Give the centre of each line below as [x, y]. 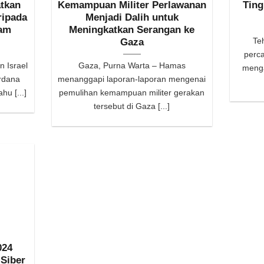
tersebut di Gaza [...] [132, 106]
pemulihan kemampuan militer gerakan [132, 93]
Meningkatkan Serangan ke [132, 30]
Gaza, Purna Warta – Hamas [132, 66]
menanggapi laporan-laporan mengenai [132, 79]
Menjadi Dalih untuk [132, 18]
